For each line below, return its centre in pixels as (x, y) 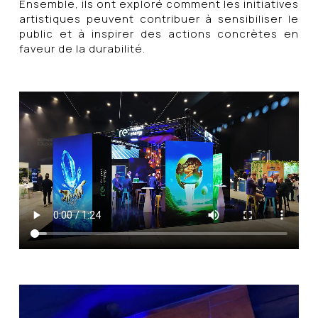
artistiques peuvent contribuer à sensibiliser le (159, 19)
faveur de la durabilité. (82, 49)
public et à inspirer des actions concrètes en (159, 34)
